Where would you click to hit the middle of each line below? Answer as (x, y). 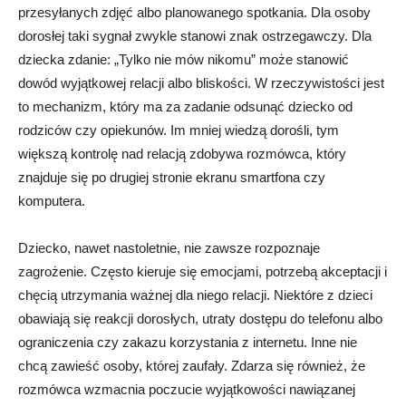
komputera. (52, 201)
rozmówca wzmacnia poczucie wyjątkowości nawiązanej (188, 390)
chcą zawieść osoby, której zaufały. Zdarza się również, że (192, 366)
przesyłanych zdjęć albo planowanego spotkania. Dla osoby (194, 13)
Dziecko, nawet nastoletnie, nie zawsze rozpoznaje (169, 248)
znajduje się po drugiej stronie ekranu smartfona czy (172, 178)
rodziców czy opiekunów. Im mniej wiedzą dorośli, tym (179, 130)
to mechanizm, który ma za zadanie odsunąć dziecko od (185, 107)
